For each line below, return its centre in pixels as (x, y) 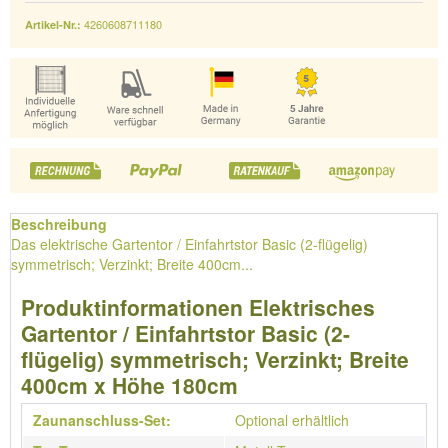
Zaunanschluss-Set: (102, 420)
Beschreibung (59, 224)
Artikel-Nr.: (54, 24)
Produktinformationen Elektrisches (198, 307)
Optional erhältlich (292, 420)
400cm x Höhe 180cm (129, 385)
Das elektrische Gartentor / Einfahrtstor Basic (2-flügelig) (189, 244)
